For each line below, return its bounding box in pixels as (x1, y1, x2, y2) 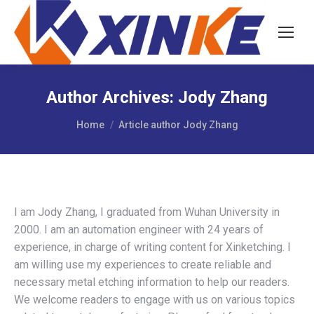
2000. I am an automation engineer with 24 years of (14, 222, 264, 236)
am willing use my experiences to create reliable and (14, 257, 271, 271)
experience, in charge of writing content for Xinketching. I (14, 240, 291, 254)
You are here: (76, 111, 139, 125)
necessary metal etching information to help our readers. (14, 275, 289, 289)
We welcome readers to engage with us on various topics (14, 292, 295, 306)
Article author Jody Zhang (118, 118, 238, 130)
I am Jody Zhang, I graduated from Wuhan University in (14, 205, 280, 219)
